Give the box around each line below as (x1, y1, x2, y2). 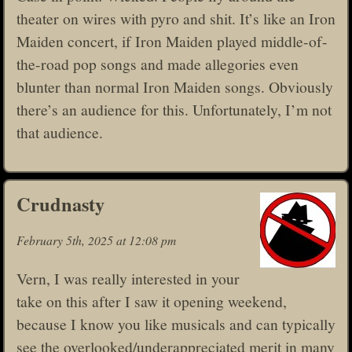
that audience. (16, 122, 103, 143)
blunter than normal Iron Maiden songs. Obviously (16, 76, 333, 97)
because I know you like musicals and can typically (16, 313, 335, 334)
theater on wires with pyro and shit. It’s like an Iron (16, 8, 335, 29)
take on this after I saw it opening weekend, (16, 290, 287, 311)
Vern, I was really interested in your (16, 267, 240, 288)
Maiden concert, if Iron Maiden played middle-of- (16, 31, 328, 52)
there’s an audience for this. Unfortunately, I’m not (16, 99, 332, 120)
